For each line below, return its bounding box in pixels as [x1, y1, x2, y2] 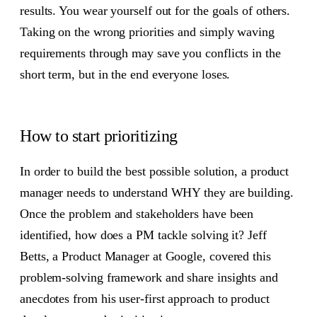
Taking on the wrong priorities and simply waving [20, 24, 275, 39]
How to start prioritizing [20, 127, 178, 146]
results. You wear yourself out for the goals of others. [20, 3, 291, 18]
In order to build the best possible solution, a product [20, 163, 289, 178]
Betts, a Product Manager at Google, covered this [20, 248, 271, 263]
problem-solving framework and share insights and [20, 270, 278, 284]
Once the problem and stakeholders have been [20, 206, 254, 221]
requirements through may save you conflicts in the [20, 45, 281, 60]
